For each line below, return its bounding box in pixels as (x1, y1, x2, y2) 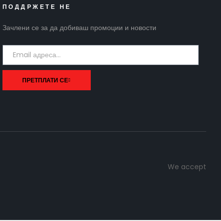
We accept (168, 162, 206, 172)
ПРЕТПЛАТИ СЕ (22, 76, 69, 85)
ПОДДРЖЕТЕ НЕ (2, 2, 72, 11)
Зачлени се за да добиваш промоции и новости (2, 23, 156, 33)
